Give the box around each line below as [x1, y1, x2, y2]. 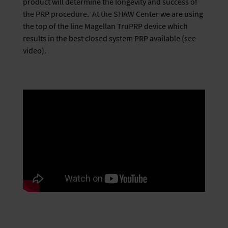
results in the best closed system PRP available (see [23, 33, 196, 43]
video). [23, 45, 46, 55]
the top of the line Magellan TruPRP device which [23, 21, 188, 31]
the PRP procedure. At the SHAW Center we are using [23, 9, 203, 19]
